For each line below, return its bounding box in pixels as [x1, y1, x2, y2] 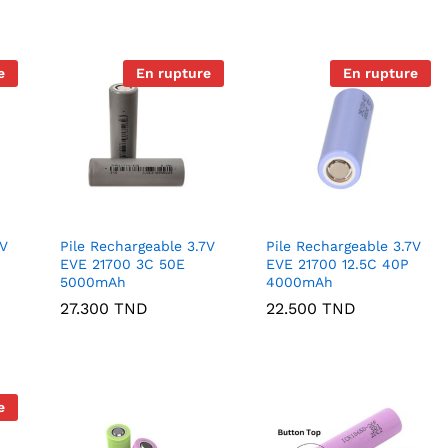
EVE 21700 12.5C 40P [266, 256, 410, 273]
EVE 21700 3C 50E [59, 256, 185, 273]
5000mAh [59, 274, 126, 291]
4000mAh [266, 274, 334, 291]
